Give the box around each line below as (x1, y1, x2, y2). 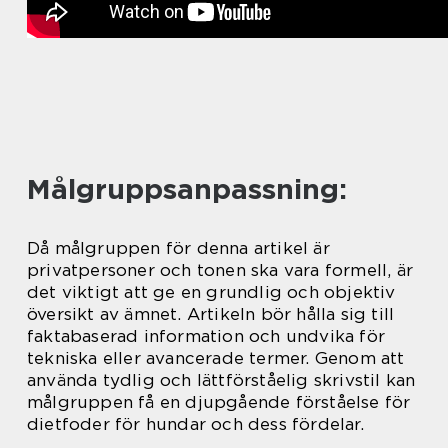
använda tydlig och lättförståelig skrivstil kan (27, 370, 416, 391)
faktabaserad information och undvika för (27, 326, 386, 347)
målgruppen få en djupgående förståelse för (27, 392, 411, 413)
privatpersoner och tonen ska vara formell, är (27, 260, 414, 281)
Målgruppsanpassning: (27, 172, 347, 207)
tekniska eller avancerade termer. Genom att (27, 348, 405, 369)
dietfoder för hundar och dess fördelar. (27, 414, 364, 435)
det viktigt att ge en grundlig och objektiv (27, 282, 396, 303)
